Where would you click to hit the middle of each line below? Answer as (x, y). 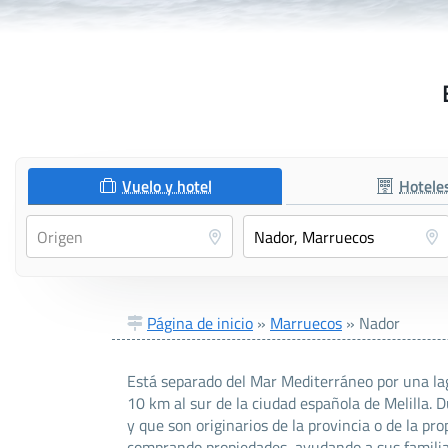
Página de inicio (200, 323)
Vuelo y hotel (167, 186)
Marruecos (306, 323)
